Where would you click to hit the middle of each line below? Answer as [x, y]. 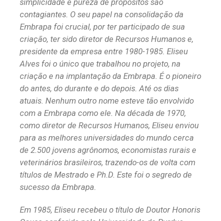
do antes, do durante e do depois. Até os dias [99, 89]
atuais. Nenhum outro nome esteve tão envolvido [107, 101]
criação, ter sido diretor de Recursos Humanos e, [107, 39]
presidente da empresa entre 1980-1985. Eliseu [104, 52]
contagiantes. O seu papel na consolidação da [102, 15]
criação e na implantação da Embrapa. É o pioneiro [110, 76]
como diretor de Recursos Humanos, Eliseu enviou [109, 126]
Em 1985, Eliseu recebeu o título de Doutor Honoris [110, 210]
